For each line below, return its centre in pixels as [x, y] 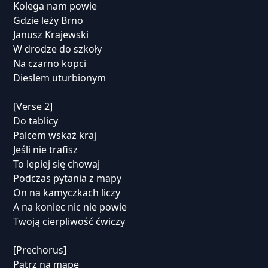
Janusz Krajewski [51, 35]
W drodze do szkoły [57, 49]
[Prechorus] [39, 250]
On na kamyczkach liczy [66, 193]
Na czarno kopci [49, 63]
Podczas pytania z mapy [67, 178]
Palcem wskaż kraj [54, 135]
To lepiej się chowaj [56, 164]
